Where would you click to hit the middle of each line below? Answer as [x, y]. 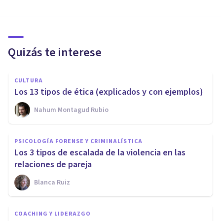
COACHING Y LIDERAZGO [53, 214]
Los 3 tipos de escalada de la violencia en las [100, 152]
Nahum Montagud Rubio [71, 110]
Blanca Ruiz [52, 182]
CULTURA [29, 80]
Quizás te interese [55, 52]
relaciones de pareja [53, 164]
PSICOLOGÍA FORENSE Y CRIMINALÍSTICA [78, 141]
